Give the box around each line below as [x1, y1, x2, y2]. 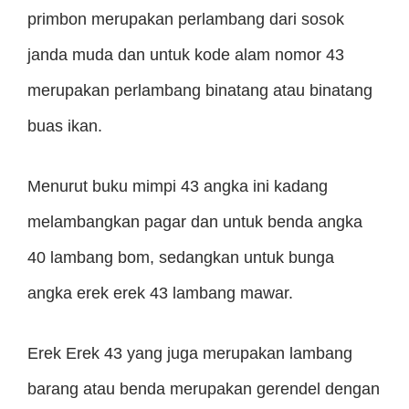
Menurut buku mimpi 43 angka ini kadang [27, 177, 328, 195]
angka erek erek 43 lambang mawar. [27, 284, 293, 302]
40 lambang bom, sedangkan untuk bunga [27, 248, 334, 267]
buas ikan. [27, 117, 102, 135]
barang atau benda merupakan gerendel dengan [27, 380, 380, 398]
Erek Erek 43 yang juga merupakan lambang [27, 344, 352, 362]
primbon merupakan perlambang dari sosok [27, 10, 344, 28]
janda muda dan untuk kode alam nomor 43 [27, 46, 344, 64]
